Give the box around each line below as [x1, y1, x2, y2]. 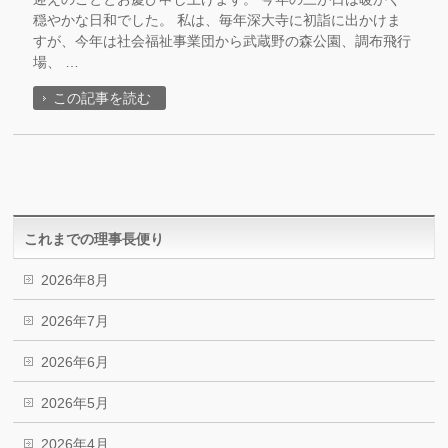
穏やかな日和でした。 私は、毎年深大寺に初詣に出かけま [33, 12, 402, 28]
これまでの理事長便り [24, 231, 165, 247]
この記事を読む [53, 90, 152, 106]
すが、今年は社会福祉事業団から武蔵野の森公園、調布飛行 [33, 33, 412, 49]
